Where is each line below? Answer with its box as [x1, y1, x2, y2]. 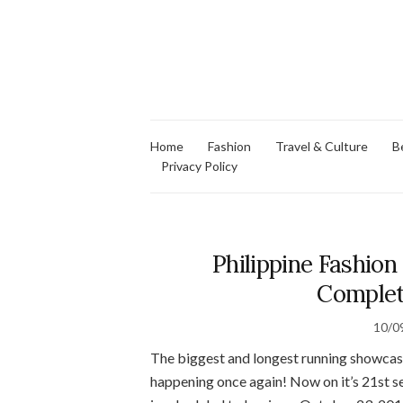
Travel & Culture [275, 138, 368, 154]
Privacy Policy [161, 157, 237, 174]
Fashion [208, 138, 251, 154]
